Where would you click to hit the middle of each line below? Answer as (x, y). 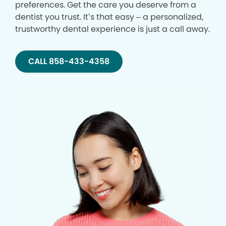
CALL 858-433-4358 (69, 62)
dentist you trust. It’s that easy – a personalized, (109, 17)
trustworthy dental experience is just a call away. (112, 29)
